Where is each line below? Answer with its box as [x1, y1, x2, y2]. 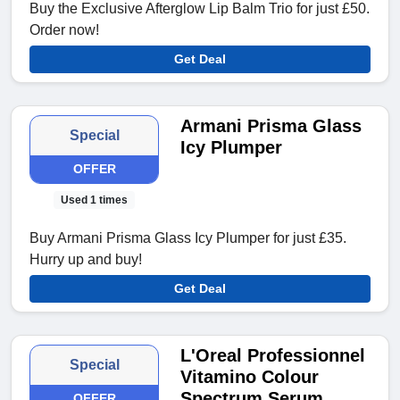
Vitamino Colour [180, 366, 320, 387]
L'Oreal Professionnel [180, 345, 366, 365]
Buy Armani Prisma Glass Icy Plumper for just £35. [29, 229, 346, 246]
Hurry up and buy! [29, 251, 142, 267]
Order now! [29, 21, 99, 37]
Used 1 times [61, 193, 129, 206]
